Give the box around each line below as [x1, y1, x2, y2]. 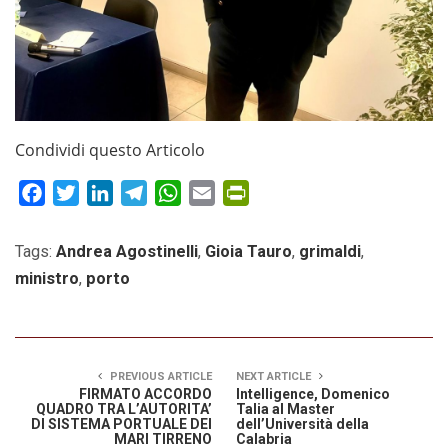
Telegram [147, 181, 218, 204]
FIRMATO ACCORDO [79, 385, 212, 402]
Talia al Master [236, 400, 335, 417]
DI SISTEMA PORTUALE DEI [31, 415, 212, 432]
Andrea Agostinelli [56, 241, 198, 261]
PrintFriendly [249, 181, 346, 204]
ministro [15, 268, 79, 288]
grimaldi [299, 241, 361, 261]
